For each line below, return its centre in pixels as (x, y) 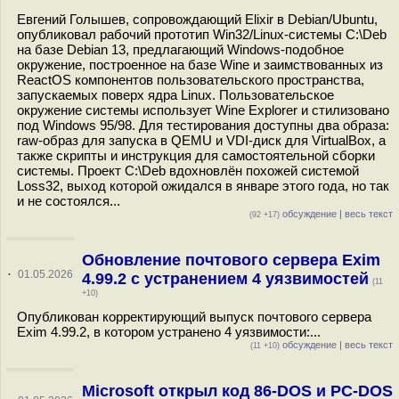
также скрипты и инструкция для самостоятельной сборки (196, 155)
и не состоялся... (69, 201)
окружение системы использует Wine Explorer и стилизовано (203, 110)
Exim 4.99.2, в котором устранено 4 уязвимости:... (169, 332)
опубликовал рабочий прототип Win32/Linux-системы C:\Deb (202, 34)
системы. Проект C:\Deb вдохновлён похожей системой (188, 171)
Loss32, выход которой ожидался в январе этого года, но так (203, 186)
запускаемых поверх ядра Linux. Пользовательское (175, 95)
